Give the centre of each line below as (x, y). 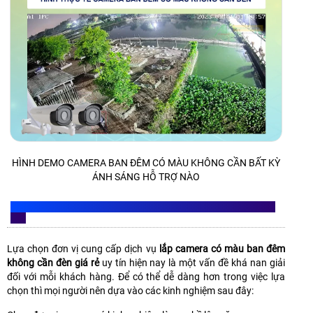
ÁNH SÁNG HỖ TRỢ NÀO (146, 176)
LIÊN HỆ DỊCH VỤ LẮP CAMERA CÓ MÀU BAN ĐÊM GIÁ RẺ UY (143, 206)
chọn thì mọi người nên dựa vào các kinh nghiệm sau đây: (130, 290)
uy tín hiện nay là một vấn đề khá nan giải (192, 262)
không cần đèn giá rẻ (53, 262)
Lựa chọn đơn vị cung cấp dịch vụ (83, 248)
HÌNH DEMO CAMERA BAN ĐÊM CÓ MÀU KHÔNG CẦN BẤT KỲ (146, 162)
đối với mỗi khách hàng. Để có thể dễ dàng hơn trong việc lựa (146, 276)
